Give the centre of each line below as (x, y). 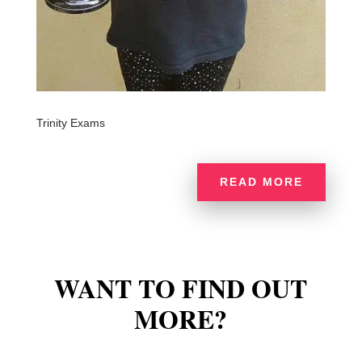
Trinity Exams (70, 122)
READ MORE (262, 181)
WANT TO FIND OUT (181, 288)
